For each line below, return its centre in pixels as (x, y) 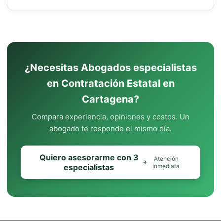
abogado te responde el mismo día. (110, 129)
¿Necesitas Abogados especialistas (110, 68)
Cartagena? (110, 99)
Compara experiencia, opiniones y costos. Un (110, 117)
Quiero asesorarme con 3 (89, 157)
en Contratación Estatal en (110, 83)
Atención (166, 159)
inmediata (166, 166)
